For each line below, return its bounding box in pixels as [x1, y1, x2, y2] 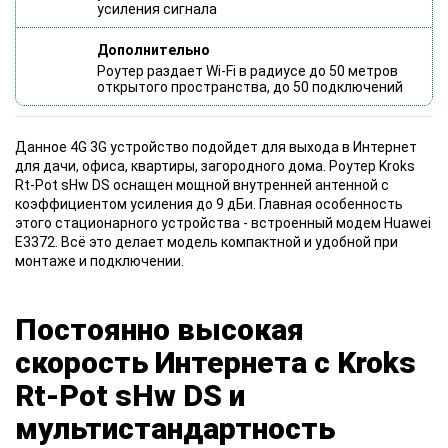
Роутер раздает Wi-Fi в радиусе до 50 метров [97, 62, 398, 79]
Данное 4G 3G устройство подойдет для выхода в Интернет [15, 138, 417, 155]
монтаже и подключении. [15, 252, 184, 269]
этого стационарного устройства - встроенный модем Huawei [15, 214, 431, 231]
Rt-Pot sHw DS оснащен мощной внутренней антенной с [15, 176, 389, 193]
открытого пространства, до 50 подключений [97, 78, 403, 95]
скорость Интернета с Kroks [15, 344, 416, 380]
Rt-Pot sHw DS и [15, 377, 245, 413]
